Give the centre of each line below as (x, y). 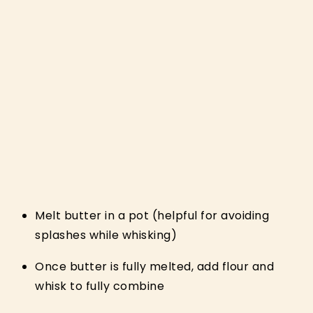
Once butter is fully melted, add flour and (155, 266)
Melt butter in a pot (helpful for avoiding (152, 215)
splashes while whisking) (106, 235)
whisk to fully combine (100, 286)
